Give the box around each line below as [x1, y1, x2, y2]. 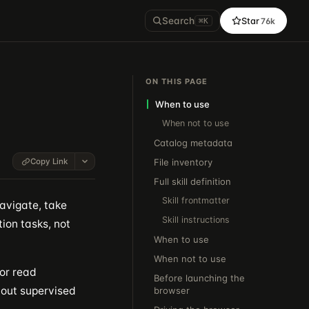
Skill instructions [162, 215, 230, 225]
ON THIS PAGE [146, 77, 208, 86]
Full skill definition [154, 176, 231, 187]
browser [154, 285, 190, 296]
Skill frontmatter [162, 195, 230, 206]
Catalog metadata [154, 137, 232, 148]
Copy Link [30, 157, 68, 166]
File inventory [154, 157, 212, 168]
